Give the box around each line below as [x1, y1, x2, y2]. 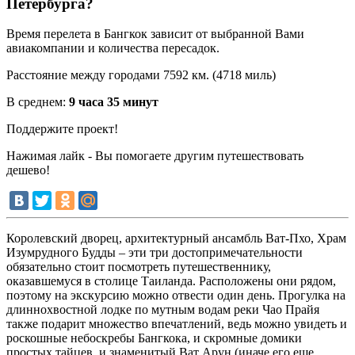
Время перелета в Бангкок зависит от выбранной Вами [6, 27, 304, 41]
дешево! [6, 163, 50, 177]
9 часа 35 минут [69, 95, 158, 109]
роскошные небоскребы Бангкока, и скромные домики [6, 331, 302, 345]
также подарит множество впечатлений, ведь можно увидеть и [6, 317, 347, 331]
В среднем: [6, 95, 69, 109]
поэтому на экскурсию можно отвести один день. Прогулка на [6, 288, 345, 303]
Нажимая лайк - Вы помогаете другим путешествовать [6, 149, 303, 163]
